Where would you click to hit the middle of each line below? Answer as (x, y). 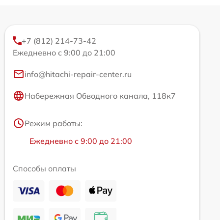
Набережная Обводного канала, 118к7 (100, 96)
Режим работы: (54, 123)
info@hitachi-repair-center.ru (78, 74)
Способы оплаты (44, 168)
